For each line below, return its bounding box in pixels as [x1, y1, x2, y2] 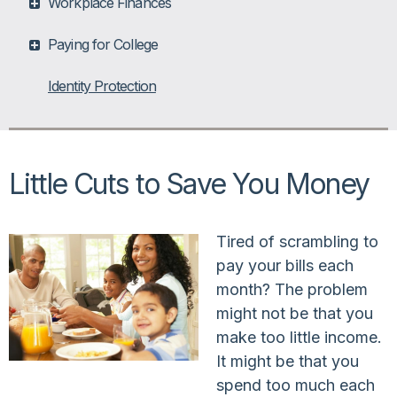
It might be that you [216, 351, 359, 370]
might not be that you [216, 303, 373, 323]
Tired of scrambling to [216, 231, 378, 251]
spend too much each [216, 375, 375, 394]
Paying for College [48, 35, 158, 53]
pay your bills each [216, 255, 354, 275]
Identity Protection [48, 76, 156, 95]
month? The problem [216, 279, 368, 299]
